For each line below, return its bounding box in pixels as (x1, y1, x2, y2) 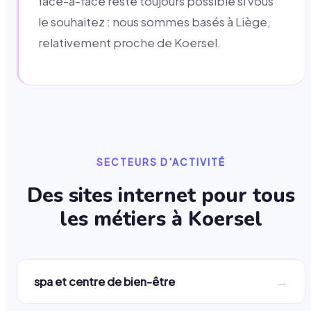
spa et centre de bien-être (34, 274, 175, 289)
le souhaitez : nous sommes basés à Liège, (38, 15, 271, 30)
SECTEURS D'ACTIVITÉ (96, 155, 226, 168)
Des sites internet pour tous (27, 182, 295, 210)
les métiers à (60, 205, 188, 233)
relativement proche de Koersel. (38, 35, 221, 51)
